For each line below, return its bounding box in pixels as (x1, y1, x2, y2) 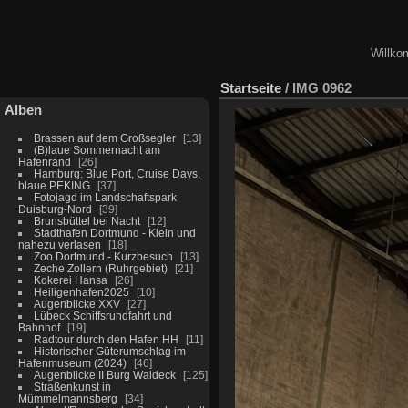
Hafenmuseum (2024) (17, 356, 127, 369)
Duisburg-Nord (17, 202, 92, 215)
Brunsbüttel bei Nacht (33, 214, 140, 227)
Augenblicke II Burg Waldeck (33, 368, 176, 381)
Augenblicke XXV (33, 297, 120, 310)
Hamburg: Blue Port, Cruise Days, (33, 167, 200, 179)
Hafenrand (17, 155, 71, 168)
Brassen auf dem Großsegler (33, 131, 176, 144)
